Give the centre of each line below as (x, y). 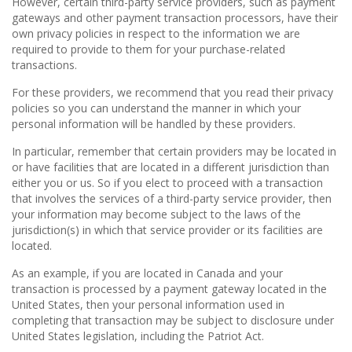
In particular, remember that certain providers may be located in (174, 151)
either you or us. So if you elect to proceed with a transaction (167, 183)
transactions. (44, 65)
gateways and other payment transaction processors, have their (175, 18)
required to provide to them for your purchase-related (148, 49)
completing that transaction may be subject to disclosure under (173, 320)
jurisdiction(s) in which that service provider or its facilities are (167, 230)
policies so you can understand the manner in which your (156, 108)
